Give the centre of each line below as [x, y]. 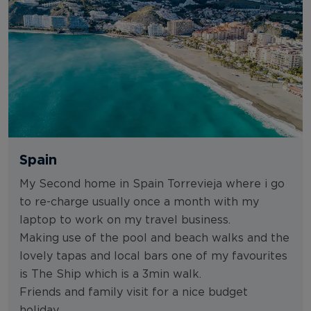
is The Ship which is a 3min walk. [110, 275]
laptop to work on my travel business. [125, 220]
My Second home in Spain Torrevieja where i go [152, 184]
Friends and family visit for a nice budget [134, 293]
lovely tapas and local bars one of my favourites [153, 257]
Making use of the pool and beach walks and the [154, 238]
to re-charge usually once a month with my [139, 202]
